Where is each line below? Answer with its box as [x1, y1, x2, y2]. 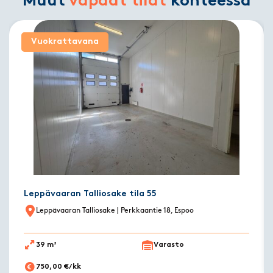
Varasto [154, 241, 184, 249]
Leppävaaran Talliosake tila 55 [24, 189, 157, 199]
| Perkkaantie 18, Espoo [115, 207, 194, 214]
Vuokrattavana [31, 37, 99, 47]
